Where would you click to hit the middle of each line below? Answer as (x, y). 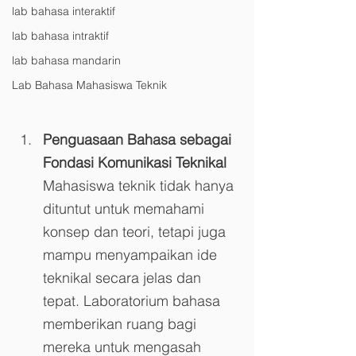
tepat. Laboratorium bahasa (133, 300)
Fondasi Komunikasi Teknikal (135, 162)
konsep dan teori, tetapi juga (136, 231)
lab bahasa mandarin (66, 60)
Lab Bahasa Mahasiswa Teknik (89, 85)
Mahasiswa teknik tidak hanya (140, 185)
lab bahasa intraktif (60, 36)
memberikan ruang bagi (122, 323)
